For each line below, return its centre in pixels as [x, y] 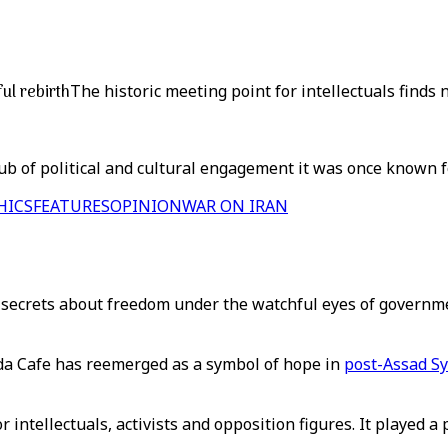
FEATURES [71, 206]
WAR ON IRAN [235, 206]
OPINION [146, 206]
